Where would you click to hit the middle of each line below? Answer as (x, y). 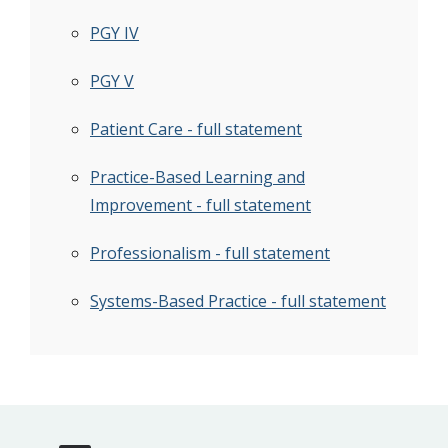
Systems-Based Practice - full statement (238, 301)
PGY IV (114, 33)
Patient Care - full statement (196, 129)
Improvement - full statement (200, 205)
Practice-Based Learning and (197, 177)
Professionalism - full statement (210, 253)
